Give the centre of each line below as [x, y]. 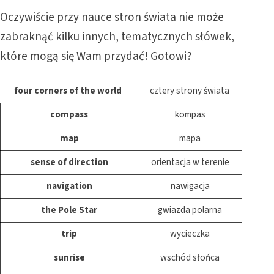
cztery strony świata [190, 91]
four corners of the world [68, 91]
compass [69, 115]
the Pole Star [69, 210]
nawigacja [190, 187]
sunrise [69, 258]
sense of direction [69, 163]
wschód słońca [190, 258]
